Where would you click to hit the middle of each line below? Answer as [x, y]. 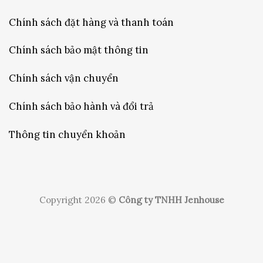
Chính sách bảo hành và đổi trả [81, 107]
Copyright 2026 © [79, 200]
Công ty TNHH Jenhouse [171, 200]
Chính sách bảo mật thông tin [79, 50]
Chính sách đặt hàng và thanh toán [91, 22]
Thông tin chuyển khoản [67, 134]
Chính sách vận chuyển [64, 78]
